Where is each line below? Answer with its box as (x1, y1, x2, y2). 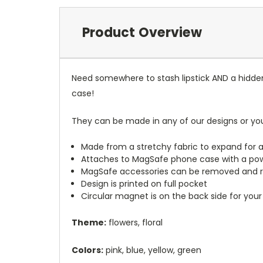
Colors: (72, 244, 103, 256)
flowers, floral (106, 216, 163, 228)
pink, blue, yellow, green (103, 244, 201, 256)
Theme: (72, 216, 106, 228)
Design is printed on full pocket (81, 177, 208, 190)
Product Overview (82, 23, 202, 42)
